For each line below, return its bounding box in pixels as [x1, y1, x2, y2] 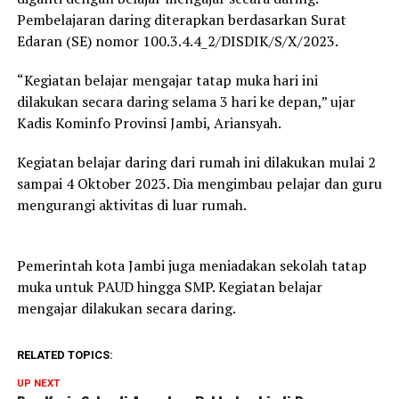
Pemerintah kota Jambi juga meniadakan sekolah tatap [16, 256, 367, 276]
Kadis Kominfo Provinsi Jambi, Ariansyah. [16, 113, 281, 134]
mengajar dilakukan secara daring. [16, 298, 236, 319]
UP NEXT [16, 378, 60, 390]
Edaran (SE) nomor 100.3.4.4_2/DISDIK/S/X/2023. [16, 31, 338, 52]
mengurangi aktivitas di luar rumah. [16, 195, 247, 216]
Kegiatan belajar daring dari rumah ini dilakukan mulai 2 [16, 152, 376, 173]
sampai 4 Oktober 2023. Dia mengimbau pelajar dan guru [16, 174, 382, 194]
